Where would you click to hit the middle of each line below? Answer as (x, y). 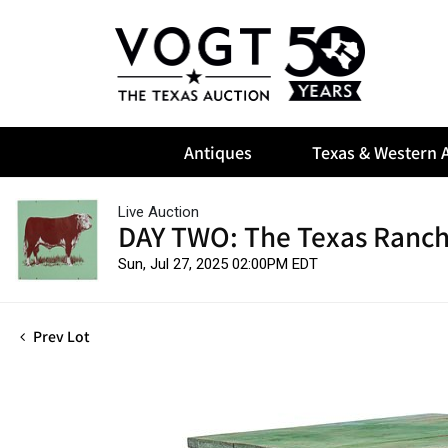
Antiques (218, 152)
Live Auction (158, 212)
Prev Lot (60, 336)
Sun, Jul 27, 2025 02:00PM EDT (218, 264)
